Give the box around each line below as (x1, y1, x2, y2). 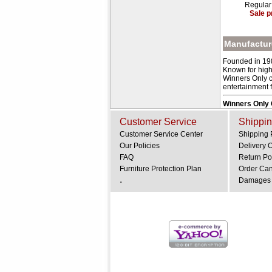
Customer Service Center (120, 130, 203, 138)
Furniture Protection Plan (120, 165, 202, 173)
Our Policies (120, 141, 160, 150)
